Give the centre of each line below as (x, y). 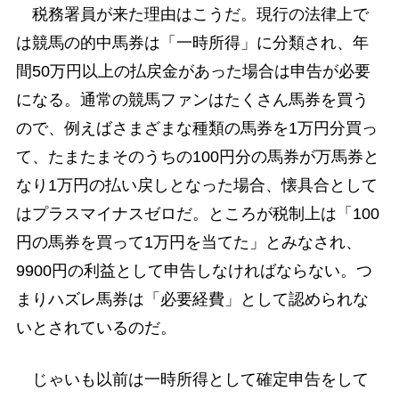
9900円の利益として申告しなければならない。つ (194, 271)
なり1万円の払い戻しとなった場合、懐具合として (196, 186)
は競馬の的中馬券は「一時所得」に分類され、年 (192, 43)
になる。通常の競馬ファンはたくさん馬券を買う (192, 100)
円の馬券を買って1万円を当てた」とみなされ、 (188, 243)
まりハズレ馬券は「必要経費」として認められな (192, 300)
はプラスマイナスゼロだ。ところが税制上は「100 (197, 214)
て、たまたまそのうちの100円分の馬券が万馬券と (197, 157)
